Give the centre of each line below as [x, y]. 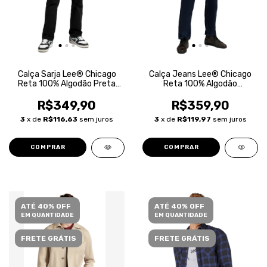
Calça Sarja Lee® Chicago [67, 74]
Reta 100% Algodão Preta [67, 84]
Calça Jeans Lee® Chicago [200, 74]
